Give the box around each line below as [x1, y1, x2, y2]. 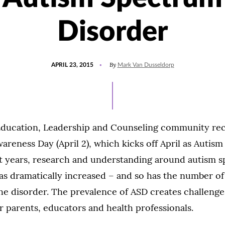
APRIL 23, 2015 [51, 62, 93, 68]
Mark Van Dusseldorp [117, 62, 174, 68]
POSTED [50, 57, 74, 63]
